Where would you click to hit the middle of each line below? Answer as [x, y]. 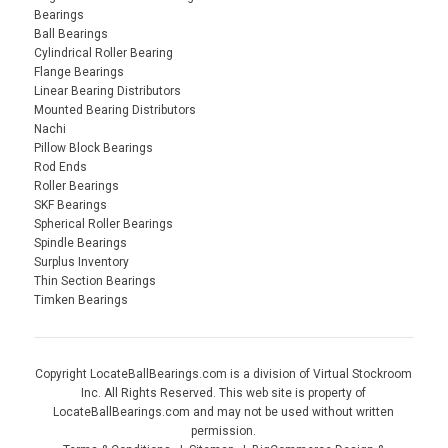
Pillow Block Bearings [93, 148]
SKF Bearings [70, 205]
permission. [224, 431]
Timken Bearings [80, 300]
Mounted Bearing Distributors [114, 110]
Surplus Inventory [81, 262]
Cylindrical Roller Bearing [103, 53]
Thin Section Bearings [94, 281]
